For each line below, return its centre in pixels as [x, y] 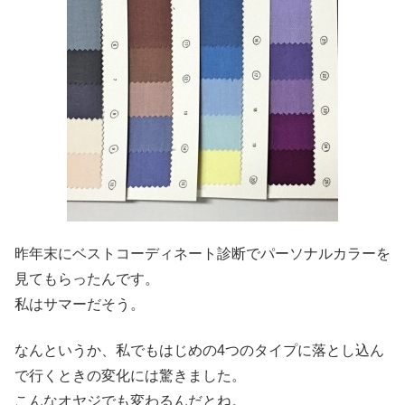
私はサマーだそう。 [80, 305]
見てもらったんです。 [87, 279]
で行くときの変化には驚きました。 [130, 375]
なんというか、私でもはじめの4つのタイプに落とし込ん [199, 350]
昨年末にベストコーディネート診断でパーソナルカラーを [202, 254]
